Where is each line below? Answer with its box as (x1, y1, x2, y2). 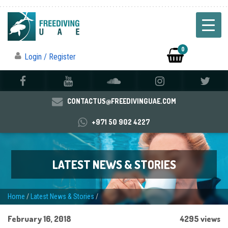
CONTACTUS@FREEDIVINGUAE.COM (67, 97, 176, 106)
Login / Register (24, 52, 76, 62)
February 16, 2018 (8, 214, 71, 224)
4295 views (180, 214, 220, 224)
